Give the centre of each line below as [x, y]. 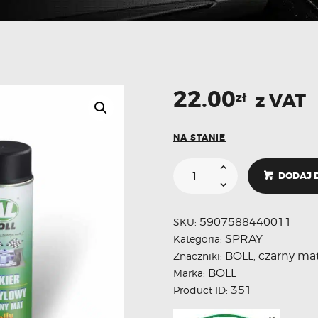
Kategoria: [199, 238]
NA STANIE [199, 138]
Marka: [191, 273]
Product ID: [202, 290]
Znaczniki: [199, 256]
